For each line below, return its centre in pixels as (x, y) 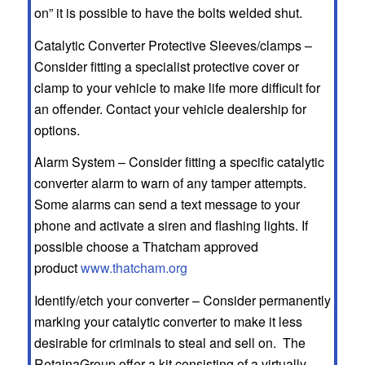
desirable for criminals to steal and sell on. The (169, 342)
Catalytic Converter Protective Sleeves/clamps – (173, 45)
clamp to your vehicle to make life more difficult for (177, 87)
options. (57, 130)
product (57, 268)
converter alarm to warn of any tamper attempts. (170, 183)
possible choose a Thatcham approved (146, 247)
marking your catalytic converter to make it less (168, 321)
